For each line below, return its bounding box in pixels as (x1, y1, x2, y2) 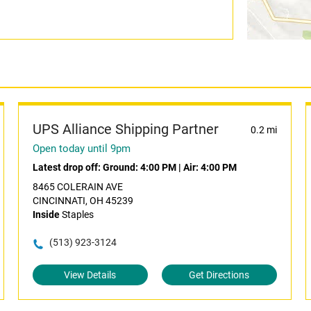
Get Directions (189, 269, 250, 280)
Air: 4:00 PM (183, 162, 237, 173)
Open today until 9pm (32, 142, 131, 155)
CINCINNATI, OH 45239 (32, 195, 133, 206)
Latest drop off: (32, 162, 103, 173)
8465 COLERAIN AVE (32, 181, 123, 192)
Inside (32, 209, 60, 220)
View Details (64, 269, 117, 280)
